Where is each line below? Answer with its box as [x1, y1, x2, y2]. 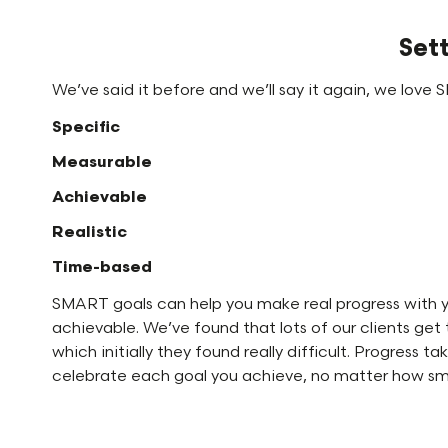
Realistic [52, 222, 127, 242]
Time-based [52, 257, 152, 277]
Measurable [52, 152, 152, 172]
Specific [52, 117, 120, 137]
